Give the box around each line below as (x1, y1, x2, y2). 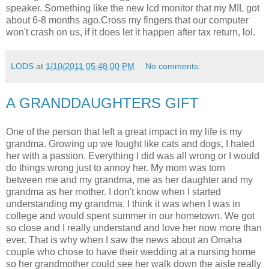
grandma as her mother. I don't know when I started (6, 186, 221, 197)
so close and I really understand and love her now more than (6, 222, 262, 233)
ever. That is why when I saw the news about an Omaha (6, 234, 242, 245)
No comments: (145, 61, 201, 71)
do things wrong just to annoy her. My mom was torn (6, 162, 225, 173)
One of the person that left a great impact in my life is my (6, 126, 242, 137)
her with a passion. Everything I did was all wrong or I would (6, 150, 259, 161)
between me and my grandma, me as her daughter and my (6, 174, 253, 185)
